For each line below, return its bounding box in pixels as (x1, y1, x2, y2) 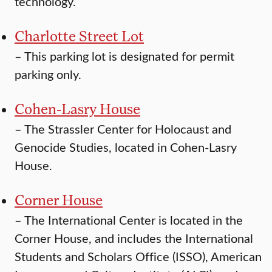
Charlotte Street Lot (15, 27, 144, 45)
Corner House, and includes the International (15, 229, 253, 246)
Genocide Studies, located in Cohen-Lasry (15, 138, 237, 155)
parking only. (15, 66, 81, 83)
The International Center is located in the (24, 211, 243, 228)
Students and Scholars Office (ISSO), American (15, 248, 262, 265)
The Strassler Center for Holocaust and (24, 120, 231, 137)
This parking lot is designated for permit (24, 47, 234, 64)
